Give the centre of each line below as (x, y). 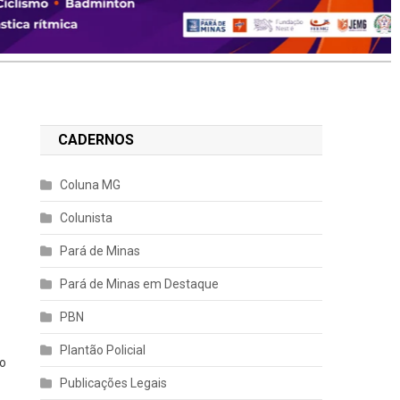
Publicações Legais (114, 383)
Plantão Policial (103, 350)
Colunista (87, 218)
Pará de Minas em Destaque (140, 284)
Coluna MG (91, 185)
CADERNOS (96, 140)
